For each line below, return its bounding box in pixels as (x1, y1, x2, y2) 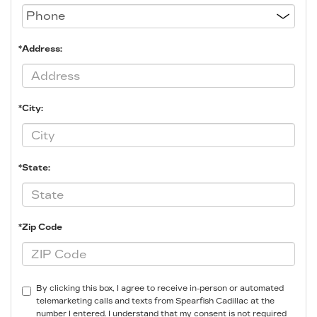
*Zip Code (18, 222, 62, 233)
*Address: (18, 44, 62, 54)
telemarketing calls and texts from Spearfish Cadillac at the (36, 296, 275, 306)
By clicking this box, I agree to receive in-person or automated (36, 284, 284, 294)
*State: (18, 163, 50, 173)
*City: (18, 103, 43, 114)
